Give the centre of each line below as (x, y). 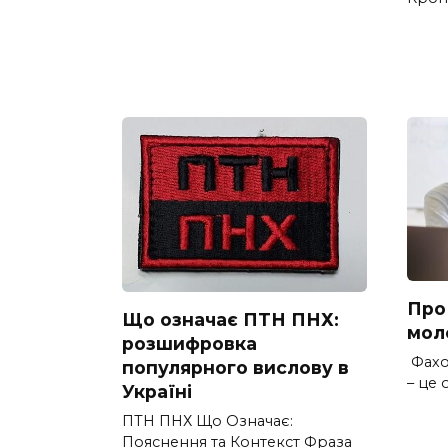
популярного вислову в (235, 367)
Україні (157, 391)
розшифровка (189, 343)
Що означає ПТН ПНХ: (230, 319)
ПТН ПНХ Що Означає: (207, 420)
